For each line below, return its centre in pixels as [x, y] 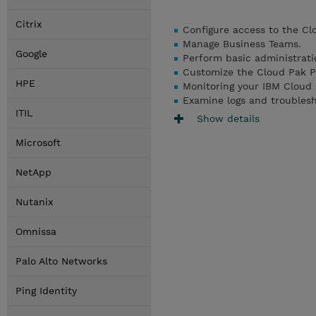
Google [31, 54]
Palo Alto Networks [61, 261]
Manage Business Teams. [242, 44]
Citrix [29, 24]
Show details [228, 118]
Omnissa [36, 231]
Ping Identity [46, 291]
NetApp [34, 172]
